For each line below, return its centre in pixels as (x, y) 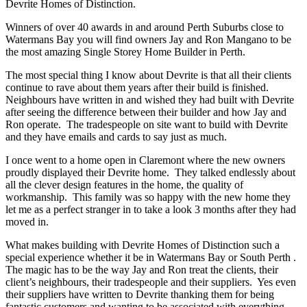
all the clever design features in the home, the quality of (124, 185)
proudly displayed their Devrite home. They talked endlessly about (150, 173)
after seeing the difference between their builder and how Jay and (146, 112)
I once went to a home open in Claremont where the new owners (145, 160)
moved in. (27, 222)
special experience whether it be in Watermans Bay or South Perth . (152, 258)
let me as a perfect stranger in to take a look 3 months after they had (151, 210)
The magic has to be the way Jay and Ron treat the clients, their (142, 270)
